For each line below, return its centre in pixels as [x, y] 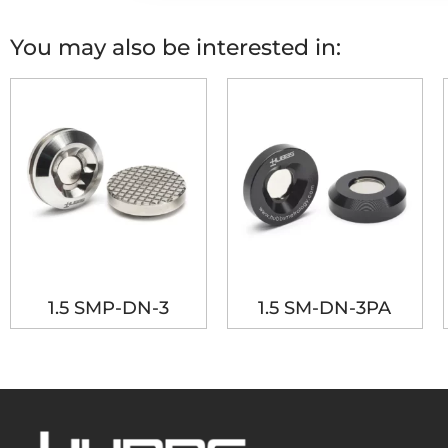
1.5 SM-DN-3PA [325, 308]
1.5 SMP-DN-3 [108, 308]
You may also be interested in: [175, 47]
